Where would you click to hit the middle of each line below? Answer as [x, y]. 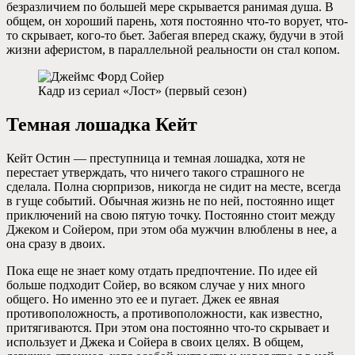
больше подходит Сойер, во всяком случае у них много [156, 284]
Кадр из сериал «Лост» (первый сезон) [142, 91]
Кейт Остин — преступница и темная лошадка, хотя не [156, 158]
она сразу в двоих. [56, 243]
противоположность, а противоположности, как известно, [164, 313]
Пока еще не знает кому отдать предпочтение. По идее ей [162, 270]
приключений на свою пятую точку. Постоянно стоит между [171, 215]
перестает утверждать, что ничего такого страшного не [155, 172]
